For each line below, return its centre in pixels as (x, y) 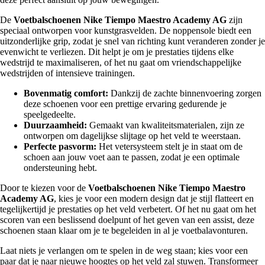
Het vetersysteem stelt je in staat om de (169, 146)
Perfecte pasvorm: (60, 146)
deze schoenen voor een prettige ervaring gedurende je (125, 104)
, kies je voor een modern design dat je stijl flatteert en (154, 198)
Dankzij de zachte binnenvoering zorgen (185, 93)
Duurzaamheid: (55, 125)
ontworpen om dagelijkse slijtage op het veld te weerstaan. (132, 135)
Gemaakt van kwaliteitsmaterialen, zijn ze (166, 125)
